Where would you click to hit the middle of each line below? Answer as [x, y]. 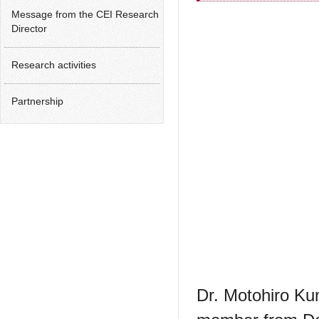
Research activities [54, 65]
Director [29, 29]
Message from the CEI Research [85, 15]
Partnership [37, 101]
